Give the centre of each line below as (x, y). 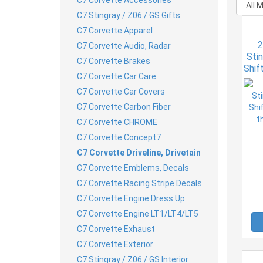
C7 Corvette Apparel (115, 30)
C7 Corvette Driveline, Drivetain (139, 152)
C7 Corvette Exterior (115, 244)
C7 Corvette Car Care (117, 76)
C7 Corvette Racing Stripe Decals (139, 183)
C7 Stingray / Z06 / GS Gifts (129, 15)
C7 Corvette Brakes (114, 61)
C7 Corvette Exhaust (116, 229)
